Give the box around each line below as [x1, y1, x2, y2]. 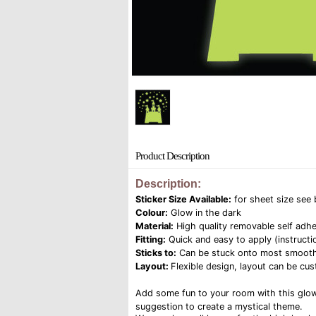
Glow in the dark [168, 207, 241, 218]
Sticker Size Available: [135, 194, 231, 205]
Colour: [135, 207, 168, 218]
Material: [135, 221, 174, 231]
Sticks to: [135, 248, 176, 258]
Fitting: [135, 234, 166, 245]
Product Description [135, 150, 209, 162]
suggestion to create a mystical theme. [135, 301, 303, 312]
